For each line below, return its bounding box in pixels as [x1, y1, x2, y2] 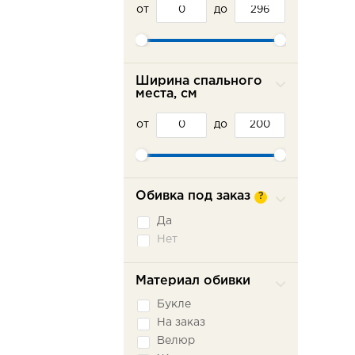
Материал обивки [136, 275, 250, 287]
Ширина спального [136, 75, 262, 87]
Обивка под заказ [136, 190, 250, 202]
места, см [136, 88, 197, 100]
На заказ [157, 318, 205, 327]
